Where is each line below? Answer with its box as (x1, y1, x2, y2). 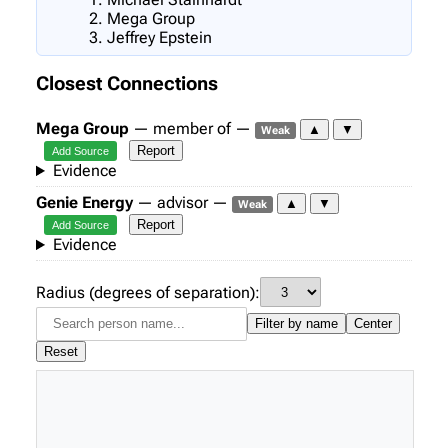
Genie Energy (36, 193, 133, 213)
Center (354, 316, 392, 332)
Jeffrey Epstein (107, 27, 212, 47)
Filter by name (255, 316, 338, 332)
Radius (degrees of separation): (36, 282, 260, 302)
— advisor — (133, 193, 232, 213)
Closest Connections (36, 73, 218, 96)
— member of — (129, 119, 255, 139)
